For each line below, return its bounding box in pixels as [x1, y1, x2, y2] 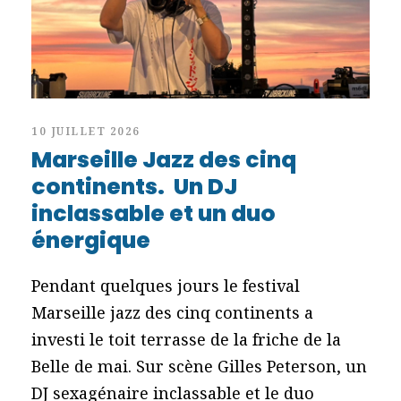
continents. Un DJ [31, 170, 237, 202]
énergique [31, 224, 150, 256]
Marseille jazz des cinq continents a [31, 301, 313, 323]
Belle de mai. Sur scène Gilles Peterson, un [31, 354, 367, 377]
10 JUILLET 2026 [31, 123, 141, 139]
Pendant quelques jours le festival [31, 274, 300, 296]
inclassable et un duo [31, 197, 276, 229]
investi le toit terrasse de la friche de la [31, 328, 341, 350]
